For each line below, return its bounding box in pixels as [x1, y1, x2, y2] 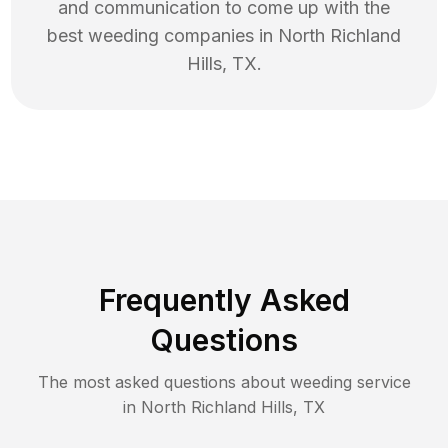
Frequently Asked [98, 282, 350, 319]
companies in [159, 25, 278, 47]
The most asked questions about [37, 372, 290, 393]
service [351, 372, 411, 393]
